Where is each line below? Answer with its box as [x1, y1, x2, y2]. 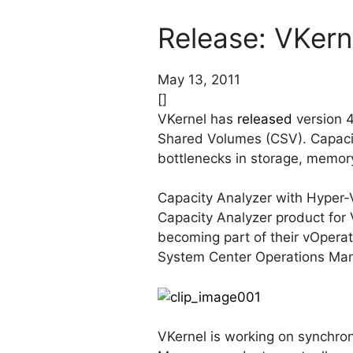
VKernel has [158, 110, 237, 127]
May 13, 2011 [158, 71, 240, 87]
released [237, 110, 292, 127]
